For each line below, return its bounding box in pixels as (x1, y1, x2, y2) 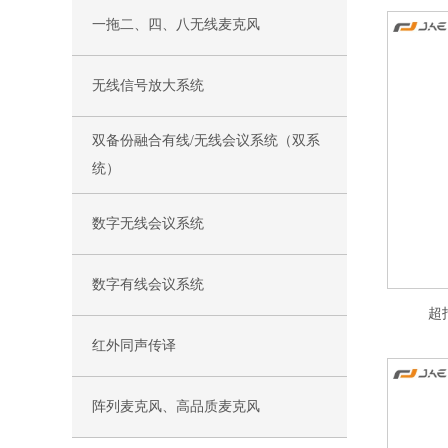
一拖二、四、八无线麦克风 (92, 17, 260, 32)
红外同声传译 (92, 338, 176, 353)
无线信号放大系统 (92, 78, 204, 93)
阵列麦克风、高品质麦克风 (92, 399, 260, 414)
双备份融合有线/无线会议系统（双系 (92, 133, 320, 148)
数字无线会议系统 (92, 216, 204, 231)
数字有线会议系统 (92, 277, 204, 292)
